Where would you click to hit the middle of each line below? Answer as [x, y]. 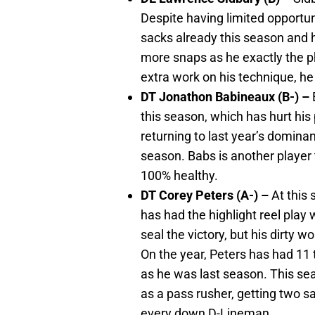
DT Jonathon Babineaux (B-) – [226, 97]
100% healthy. [179, 176]
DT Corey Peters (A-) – [206, 195]
